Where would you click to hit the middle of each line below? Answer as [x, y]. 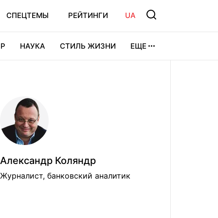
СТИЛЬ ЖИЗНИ [88, 46]
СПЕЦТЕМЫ [27, 15]
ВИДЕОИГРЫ [52, 74]
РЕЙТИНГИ [88, 15]
